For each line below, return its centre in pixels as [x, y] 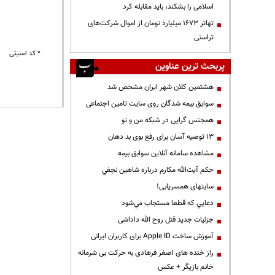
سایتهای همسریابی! [185, 186]
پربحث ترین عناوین [190, 66]
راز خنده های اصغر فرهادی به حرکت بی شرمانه [146, 253]
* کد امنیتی [25, 53]
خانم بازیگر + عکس [186, 267]
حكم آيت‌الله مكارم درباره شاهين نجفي [158, 170]
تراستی [204, 37]
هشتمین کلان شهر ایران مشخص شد [161, 87]
